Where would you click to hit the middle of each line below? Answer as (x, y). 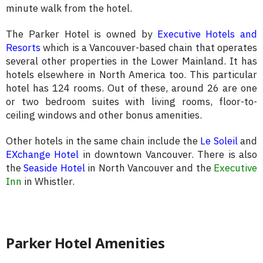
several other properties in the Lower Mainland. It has (131, 61)
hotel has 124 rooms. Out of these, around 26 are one (131, 88)
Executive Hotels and (207, 34)
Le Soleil (219, 141)
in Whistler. (48, 182)
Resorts (23, 48)
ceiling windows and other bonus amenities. (104, 115)
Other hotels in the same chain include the (103, 141)
